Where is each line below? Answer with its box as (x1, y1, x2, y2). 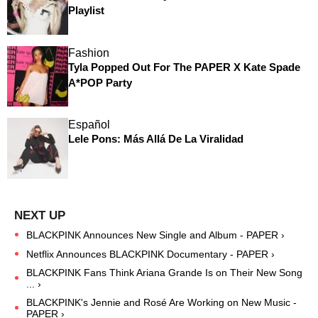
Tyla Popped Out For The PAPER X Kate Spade (67, 60, 300, 73)
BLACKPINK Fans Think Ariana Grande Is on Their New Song (26, 266, 302, 278)
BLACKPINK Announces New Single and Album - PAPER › (26, 229, 285, 241)
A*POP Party (67, 76, 132, 89)
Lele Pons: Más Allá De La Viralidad (67, 133, 243, 146)
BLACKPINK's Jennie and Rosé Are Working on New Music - (26, 296, 297, 308)
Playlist (67, 4, 104, 17)
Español (67, 119, 110, 131)
